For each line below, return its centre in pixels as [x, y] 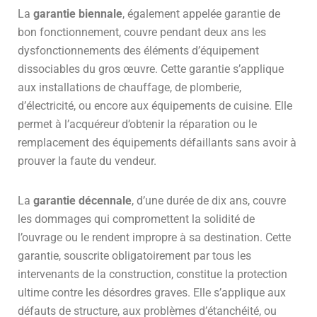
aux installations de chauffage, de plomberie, [129, 87]
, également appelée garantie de [201, 13]
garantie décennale [82, 200]
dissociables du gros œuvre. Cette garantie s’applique [151, 69]
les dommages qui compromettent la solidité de [136, 219]
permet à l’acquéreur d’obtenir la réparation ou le [137, 124]
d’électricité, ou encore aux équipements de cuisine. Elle [155, 105]
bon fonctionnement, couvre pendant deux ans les [142, 32]
